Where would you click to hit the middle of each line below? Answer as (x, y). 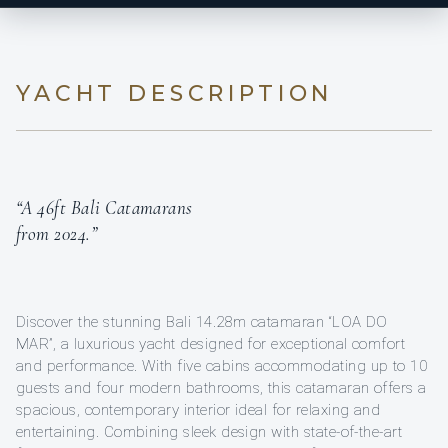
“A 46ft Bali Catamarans (104, 207)
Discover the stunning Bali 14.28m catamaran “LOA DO (202, 321)
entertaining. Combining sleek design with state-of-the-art (209, 431)
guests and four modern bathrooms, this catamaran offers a (221, 387)
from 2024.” (57, 233)
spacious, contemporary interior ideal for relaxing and (198, 409)
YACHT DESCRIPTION (175, 93)
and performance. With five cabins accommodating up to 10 (222, 365)
